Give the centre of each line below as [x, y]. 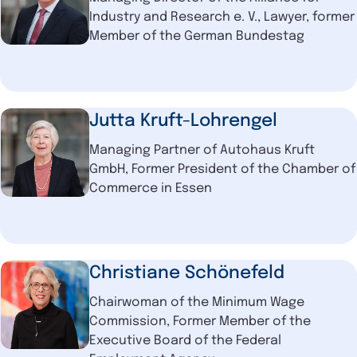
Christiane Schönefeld [187, 273]
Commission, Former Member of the [200, 321]
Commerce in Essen [151, 188]
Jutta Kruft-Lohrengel [184, 121]
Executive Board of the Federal [186, 340]
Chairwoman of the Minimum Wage [197, 302]
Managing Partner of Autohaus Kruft [202, 150]
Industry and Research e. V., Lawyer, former [222, 17]
